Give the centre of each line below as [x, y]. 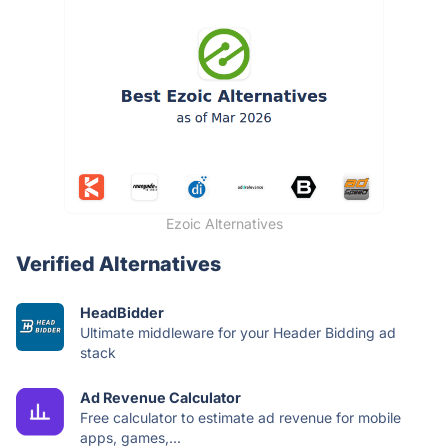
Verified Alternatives [118, 263]
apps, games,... [130, 437]
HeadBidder [122, 312]
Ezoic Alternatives [224, 223]
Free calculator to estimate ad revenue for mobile [240, 417]
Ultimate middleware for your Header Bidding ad [238, 332]
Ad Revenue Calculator [160, 397]
